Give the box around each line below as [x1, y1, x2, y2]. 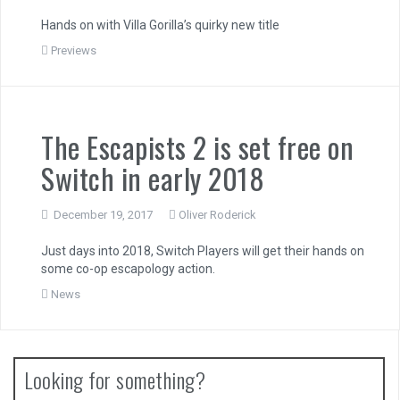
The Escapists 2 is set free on [41, 125, 354, 168]
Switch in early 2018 [41, 156, 264, 199]
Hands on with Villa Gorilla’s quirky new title [41, 17, 279, 32]
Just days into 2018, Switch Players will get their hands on [41, 243, 364, 258]
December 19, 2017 [54, 207, 153, 221]
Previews [51, 43, 96, 57]
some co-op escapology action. [41, 261, 215, 276]
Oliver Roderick [179, 207, 256, 221]
